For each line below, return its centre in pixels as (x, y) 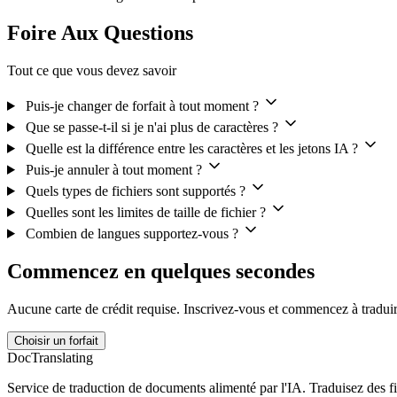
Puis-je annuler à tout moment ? (113, 169)
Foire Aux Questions (100, 33)
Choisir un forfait (56, 340)
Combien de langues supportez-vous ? (132, 233)
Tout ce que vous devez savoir (92, 70)
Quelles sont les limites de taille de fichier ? (145, 212)
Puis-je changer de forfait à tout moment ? (142, 105)
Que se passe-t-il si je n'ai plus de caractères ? (152, 127)
